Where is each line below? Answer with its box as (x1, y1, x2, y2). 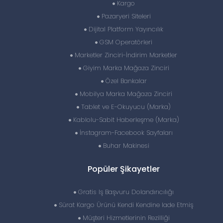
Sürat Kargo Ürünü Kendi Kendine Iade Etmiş (57, 200, 193, 210)
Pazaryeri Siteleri (99, 11, 151, 21)
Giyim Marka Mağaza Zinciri (81, 63, 169, 73)
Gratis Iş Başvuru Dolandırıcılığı (76, 187, 174, 197)
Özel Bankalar (103, 76, 147, 86)
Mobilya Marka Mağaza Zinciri (78, 89, 172, 99)
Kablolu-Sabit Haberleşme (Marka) (71, 115, 179, 124)
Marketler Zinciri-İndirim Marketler (73, 50, 177, 60)
